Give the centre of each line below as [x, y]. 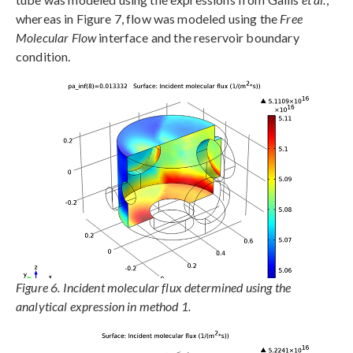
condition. [43, 57]
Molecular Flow [56, 38]
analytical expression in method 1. [104, 307]
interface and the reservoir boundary [198, 38]
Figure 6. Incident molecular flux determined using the [154, 288]
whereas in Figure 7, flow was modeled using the [148, 19]
